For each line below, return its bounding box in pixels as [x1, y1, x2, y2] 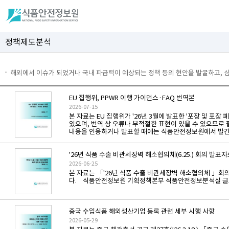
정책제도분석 [5, 37, 51, 47]
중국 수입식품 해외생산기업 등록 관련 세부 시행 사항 [69, 207, 215, 216]
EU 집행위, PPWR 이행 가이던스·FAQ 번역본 [69, 94, 195, 102]
